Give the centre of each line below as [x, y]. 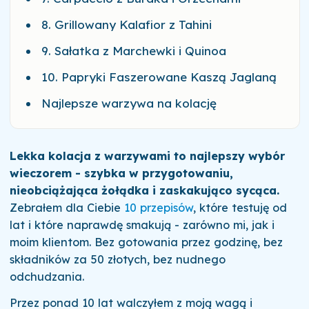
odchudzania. [47, 277]
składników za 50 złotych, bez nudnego [117, 260]
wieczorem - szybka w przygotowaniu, [121, 173]
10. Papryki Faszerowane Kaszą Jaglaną [159, 77]
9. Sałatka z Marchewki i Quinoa [134, 50]
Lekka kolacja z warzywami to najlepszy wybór [147, 156]
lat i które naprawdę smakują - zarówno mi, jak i [142, 225]
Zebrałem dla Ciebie [67, 208]
